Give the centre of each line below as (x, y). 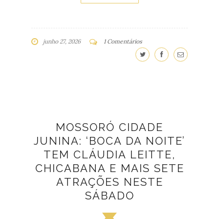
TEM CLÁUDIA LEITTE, (109, 155)
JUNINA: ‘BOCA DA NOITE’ (109, 141)
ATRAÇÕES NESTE (109, 182)
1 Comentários (123, 42)
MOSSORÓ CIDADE (109, 127)
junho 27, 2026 (62, 42)
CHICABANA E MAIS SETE (109, 168)
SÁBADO (109, 196)
